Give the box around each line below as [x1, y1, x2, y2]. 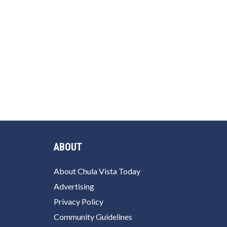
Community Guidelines [54, 211, 132, 221]
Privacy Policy [54, 196, 103, 206]
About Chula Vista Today [54, 166, 140, 176]
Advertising [54, 181, 94, 191]
